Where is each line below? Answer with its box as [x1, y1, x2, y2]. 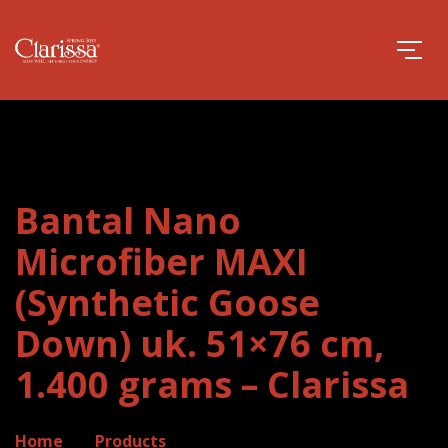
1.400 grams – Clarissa [15, 360, 409, 409]
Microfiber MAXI [15, 237, 308, 286]
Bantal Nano [15, 196, 241, 245]
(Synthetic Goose [15, 278, 320, 327]
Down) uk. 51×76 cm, [15, 319, 384, 368]
